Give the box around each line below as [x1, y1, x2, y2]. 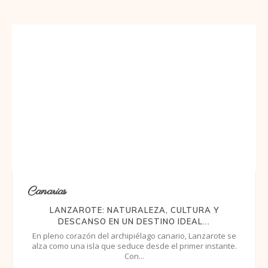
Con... [124, 250, 144, 261]
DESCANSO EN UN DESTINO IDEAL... [58, 216, 210, 226]
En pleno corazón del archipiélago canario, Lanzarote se [32, 230, 236, 241]
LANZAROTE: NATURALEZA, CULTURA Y [49, 205, 219, 215]
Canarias [28, 183, 66, 200]
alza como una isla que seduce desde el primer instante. [31, 240, 237, 251]
